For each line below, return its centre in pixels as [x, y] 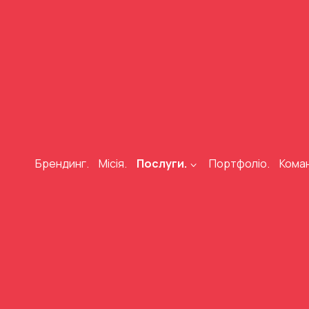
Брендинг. [62, 163]
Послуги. [161, 163]
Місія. [112, 163]
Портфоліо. [240, 163]
